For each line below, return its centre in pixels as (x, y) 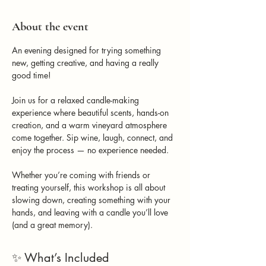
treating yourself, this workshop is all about (90, 187)
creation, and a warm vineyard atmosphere (91, 125)
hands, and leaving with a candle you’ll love (91, 212)
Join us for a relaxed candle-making (77, 100)
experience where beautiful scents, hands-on (91, 112)
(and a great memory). (52, 224)
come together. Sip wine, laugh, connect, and (94, 137)
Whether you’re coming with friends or (82, 175)
